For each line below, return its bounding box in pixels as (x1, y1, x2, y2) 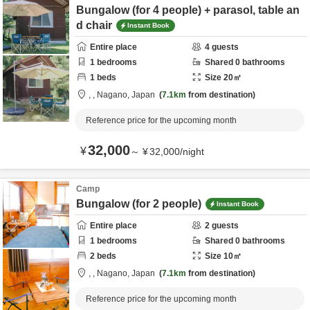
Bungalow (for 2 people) (76, 198, 201, 210)
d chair (76, 19, 112, 31)
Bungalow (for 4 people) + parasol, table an (76, 4, 300, 16)
